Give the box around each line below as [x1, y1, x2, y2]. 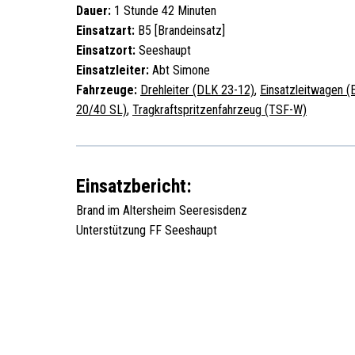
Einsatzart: [76, 23, 135, 38]
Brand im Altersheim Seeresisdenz [76, 203, 247, 218]
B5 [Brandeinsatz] [135, 23, 225, 38]
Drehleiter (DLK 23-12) [140, 82, 254, 97]
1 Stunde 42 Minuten [111, 3, 216, 18]
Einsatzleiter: [76, 63, 149, 78]
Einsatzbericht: [76, 175, 192, 197]
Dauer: [76, 3, 111, 18]
